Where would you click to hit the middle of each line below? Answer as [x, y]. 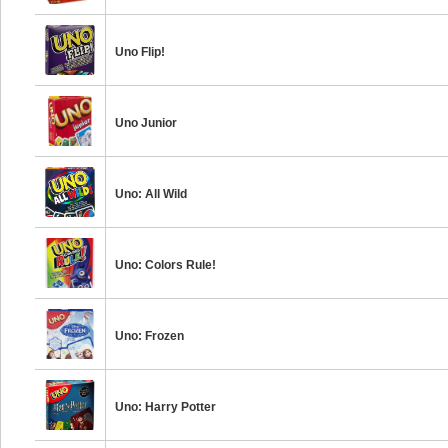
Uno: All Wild [151, 194]
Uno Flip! [140, 52]
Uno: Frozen [150, 336]
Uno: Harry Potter [166, 407]
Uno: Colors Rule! [166, 265]
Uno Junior [146, 123]
